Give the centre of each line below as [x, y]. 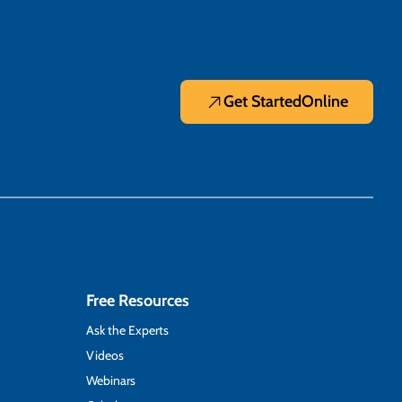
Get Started [262, 102]
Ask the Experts [127, 330]
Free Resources [138, 300]
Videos [105, 355]
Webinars [111, 380]
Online [324, 102]
